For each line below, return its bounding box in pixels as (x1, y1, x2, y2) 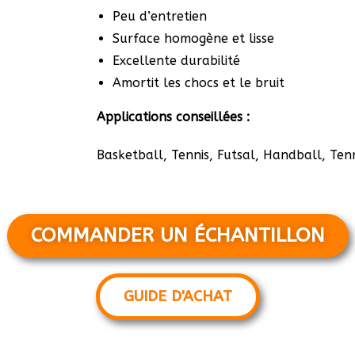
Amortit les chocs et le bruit (113, 75, 284, 90)
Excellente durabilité (113, 53, 240, 68)
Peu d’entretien (113, 9, 207, 24)
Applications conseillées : (97, 109, 250, 124)
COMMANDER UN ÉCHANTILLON (30, 223, 325, 247)
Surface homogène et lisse (113, 31, 274, 46)
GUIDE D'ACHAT (123, 288, 232, 305)
